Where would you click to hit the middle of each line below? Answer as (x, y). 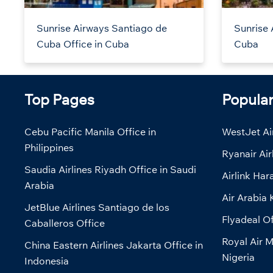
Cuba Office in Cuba (83, 44)
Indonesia (47, 261)
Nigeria (238, 257)
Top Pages (59, 100)
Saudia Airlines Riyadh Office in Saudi (110, 170)
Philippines (49, 148)
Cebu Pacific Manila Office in (90, 132)
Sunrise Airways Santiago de (102, 28)
